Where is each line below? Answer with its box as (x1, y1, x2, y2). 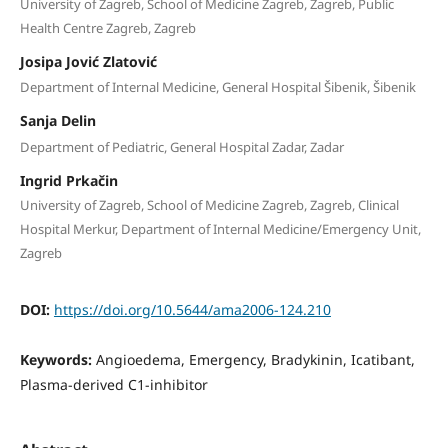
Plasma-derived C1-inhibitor (19, 374, 208, 394)
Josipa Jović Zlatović (19, 51, 157, 71)
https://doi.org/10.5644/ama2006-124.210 (53, 299, 331, 319)
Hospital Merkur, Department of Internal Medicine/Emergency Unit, (19, 219, 421, 238)
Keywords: (19, 349, 96, 369)
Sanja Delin (19, 111, 96, 131)
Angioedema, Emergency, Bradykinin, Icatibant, (95, 349, 415, 369)
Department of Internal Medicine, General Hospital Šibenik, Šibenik (19, 78, 416, 97)
